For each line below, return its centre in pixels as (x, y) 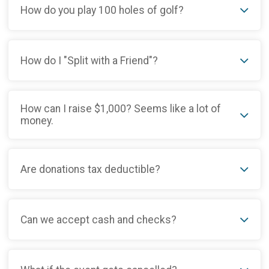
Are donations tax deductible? (91, 169)
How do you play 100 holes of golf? (102, 10)
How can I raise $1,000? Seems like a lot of (121, 109)
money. (37, 121)
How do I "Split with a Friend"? (89, 60)
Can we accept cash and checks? (99, 219)
